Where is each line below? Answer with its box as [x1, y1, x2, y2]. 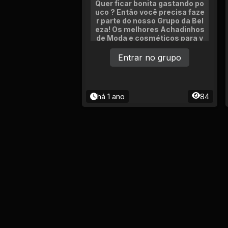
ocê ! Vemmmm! [120, 42, 179, 51]
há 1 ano [97, 92, 125, 101]
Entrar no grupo [118, 52, 181, 63]
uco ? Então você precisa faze [95, 8, 205, 16]
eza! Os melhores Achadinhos [95, 25, 205, 34]
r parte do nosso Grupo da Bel [96, 16, 204, 25]
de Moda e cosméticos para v [96, 34, 203, 42]
